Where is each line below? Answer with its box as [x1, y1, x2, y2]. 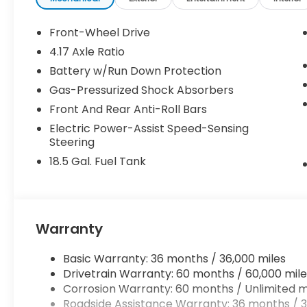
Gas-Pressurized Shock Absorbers [49, 82, 234, 99]
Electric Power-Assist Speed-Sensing [49, 121, 249, 137]
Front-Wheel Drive [49, 25, 151, 41]
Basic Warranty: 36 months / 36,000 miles [63, 251, 286, 267]
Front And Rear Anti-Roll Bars [49, 101, 208, 118]
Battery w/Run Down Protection [49, 63, 222, 79]
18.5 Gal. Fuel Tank [49, 153, 147, 170]
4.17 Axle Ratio [49, 44, 125, 60]
